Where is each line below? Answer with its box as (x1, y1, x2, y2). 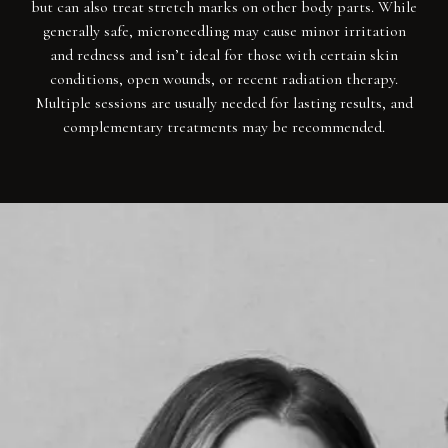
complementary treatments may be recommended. (63, 116, 385, 137)
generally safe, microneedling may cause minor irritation (42, 20, 406, 41)
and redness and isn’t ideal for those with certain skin (50, 44, 398, 65)
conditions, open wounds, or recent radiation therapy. (50, 68, 398, 89)
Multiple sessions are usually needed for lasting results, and (35, 92, 413, 113)
